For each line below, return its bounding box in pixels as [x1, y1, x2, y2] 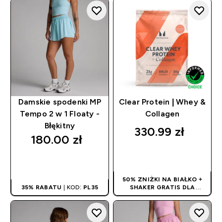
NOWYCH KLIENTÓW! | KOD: [118, 192, 207, 199]
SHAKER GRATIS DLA [129, 184, 195, 191]
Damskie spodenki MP [18, 98, 101, 107]
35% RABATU [21, 184, 62, 191]
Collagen [145, 110, 180, 118]
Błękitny [44, 121, 75, 130]
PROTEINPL [144, 200, 181, 207]
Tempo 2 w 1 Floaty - [19, 110, 100, 118]
